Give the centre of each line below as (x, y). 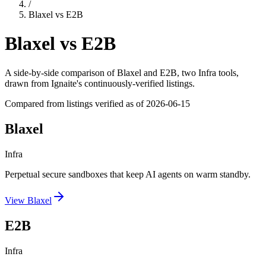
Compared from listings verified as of (75, 103)
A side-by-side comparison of (61, 72)
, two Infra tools (207, 72)
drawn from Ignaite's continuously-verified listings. (100, 83)
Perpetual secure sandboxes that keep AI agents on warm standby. (128, 174)
